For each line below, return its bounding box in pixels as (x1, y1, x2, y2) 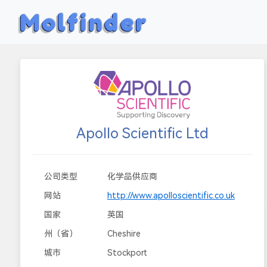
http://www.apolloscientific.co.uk (107, 191, 235, 200)
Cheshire (107, 229, 141, 238)
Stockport (107, 248, 147, 257)
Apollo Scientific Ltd (76, 125, 209, 142)
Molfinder (20, 8, 148, 36)
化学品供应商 (107, 172, 157, 181)
